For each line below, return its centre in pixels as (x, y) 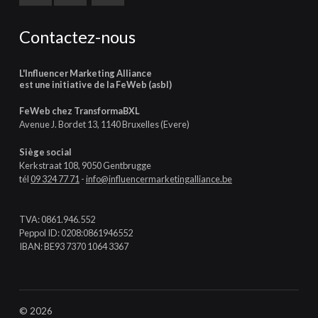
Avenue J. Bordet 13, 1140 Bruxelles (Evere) (104, 125)
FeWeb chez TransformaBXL (79, 110)
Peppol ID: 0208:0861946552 (76, 233)
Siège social (45, 152)
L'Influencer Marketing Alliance (85, 73)
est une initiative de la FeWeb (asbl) (95, 85)
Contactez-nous (77, 37)
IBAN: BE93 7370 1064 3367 (73, 247)
